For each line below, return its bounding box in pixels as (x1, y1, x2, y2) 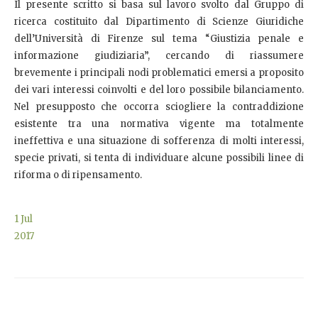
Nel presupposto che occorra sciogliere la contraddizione (14, 100, 304, 113)
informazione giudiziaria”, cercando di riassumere (14, 49, 304, 62)
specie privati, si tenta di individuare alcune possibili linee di (14, 151, 304, 164)
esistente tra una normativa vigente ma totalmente (14, 117, 304, 130)
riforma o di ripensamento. (14, 168, 142, 181)
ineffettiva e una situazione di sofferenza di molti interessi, (14, 134, 304, 147)
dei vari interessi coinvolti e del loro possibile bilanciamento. (14, 83, 304, 96)
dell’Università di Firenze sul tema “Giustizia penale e (14, 32, 304, 45)
